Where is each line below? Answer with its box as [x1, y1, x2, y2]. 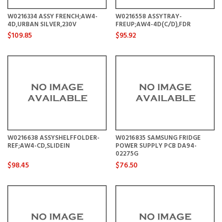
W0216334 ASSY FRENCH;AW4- [7, 11, 98, 22]
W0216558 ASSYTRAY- [115, 11, 182, 22]
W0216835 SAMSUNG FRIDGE [115, 133, 201, 144]
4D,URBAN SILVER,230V [7, 19, 76, 30]
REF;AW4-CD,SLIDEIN [7, 141, 70, 152]
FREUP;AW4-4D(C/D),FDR [115, 19, 191, 30]
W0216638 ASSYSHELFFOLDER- [7, 133, 100, 144]
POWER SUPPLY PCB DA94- [115, 141, 197, 152]
